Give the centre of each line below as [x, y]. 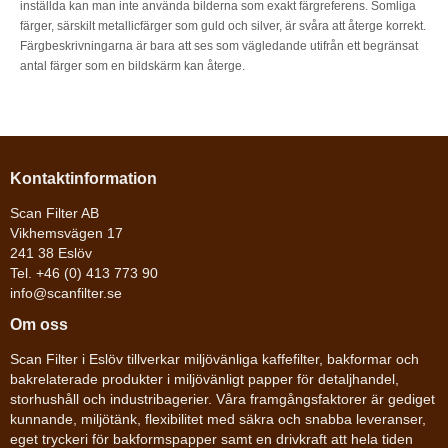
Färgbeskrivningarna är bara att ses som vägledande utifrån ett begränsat [219, 45]
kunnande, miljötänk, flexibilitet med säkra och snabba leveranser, [218, 419]
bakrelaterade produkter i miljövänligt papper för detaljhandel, [204, 379]
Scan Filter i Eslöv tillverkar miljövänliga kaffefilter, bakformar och [214, 359]
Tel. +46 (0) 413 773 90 [84, 273]
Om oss [39, 323]
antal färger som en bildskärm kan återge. [132, 65]
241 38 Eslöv [51, 253]
